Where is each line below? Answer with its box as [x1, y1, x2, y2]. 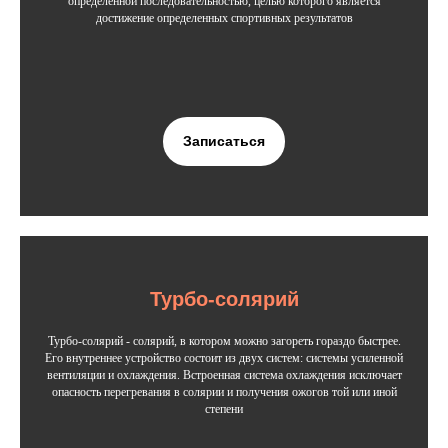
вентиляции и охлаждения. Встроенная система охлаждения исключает [46, 368, 402, 383]
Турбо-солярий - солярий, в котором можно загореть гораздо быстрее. [47, 334, 401, 349]
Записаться [183, 132, 265, 149]
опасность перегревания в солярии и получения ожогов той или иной [51, 385, 397, 400]
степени [205, 402, 243, 417]
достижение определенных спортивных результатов [95, 10, 353, 25]
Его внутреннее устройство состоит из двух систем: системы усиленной [45, 351, 403, 366]
